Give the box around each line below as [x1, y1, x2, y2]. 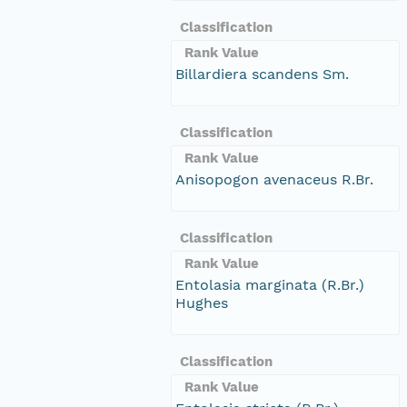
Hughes [175, 293, 228, 312]
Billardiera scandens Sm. [175, 65, 349, 83]
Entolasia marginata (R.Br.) [175, 275, 364, 293]
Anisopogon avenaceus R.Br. [175, 170, 373, 188]
